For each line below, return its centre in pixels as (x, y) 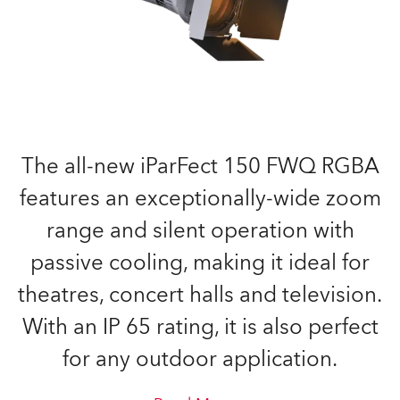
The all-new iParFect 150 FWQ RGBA (200, 167)
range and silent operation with (200, 231)
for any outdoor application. (200, 359)
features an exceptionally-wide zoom (200, 199)
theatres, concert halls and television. (200, 295)
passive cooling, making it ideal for (200, 263)
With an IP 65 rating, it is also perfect (200, 327)
